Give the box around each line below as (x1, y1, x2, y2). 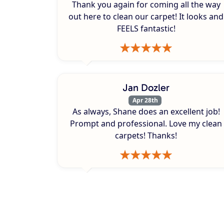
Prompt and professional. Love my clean (70, 118, 222, 129)
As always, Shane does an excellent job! (72, 106, 220, 117)
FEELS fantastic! (116, 22, 175, 34)
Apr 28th (132, 95, 158, 104)
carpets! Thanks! (115, 130, 177, 141)
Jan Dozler (122, 81, 169, 93)
